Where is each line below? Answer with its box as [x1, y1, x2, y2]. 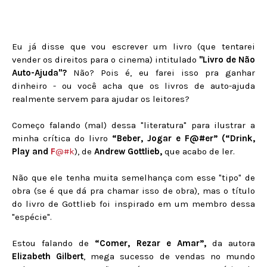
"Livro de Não [198, 54, 256, 65]
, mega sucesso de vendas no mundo [83, 251, 256, 262]
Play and [12, 146, 51, 157]
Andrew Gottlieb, [94, 146, 162, 157]
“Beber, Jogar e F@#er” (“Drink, [112, 133, 255, 144]
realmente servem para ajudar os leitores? [12, 94, 190, 104]
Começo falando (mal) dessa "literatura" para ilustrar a [12, 120, 255, 131]
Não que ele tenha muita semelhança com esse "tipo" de [12, 172, 255, 183]
